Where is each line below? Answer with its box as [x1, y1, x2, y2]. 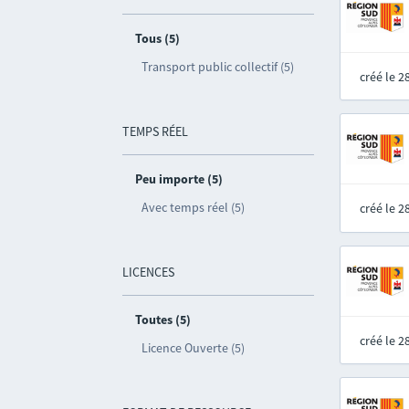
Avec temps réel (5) [142, 199, 246, 215]
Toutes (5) [135, 311, 192, 328]
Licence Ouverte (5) [142, 340, 246, 356]
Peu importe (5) [135, 171, 224, 187]
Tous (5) [135, 30, 181, 47]
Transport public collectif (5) [142, 58, 295, 75]
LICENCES [122, 264, 175, 280]
